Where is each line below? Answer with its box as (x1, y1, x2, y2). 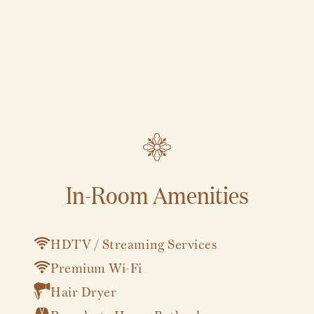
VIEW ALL (130, 219, 184, 232)
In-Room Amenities (65, 176, 249, 211)
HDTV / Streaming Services (50, 231, 217, 254)
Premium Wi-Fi (50, 255, 143, 278)
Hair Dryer (50, 279, 117, 301)
